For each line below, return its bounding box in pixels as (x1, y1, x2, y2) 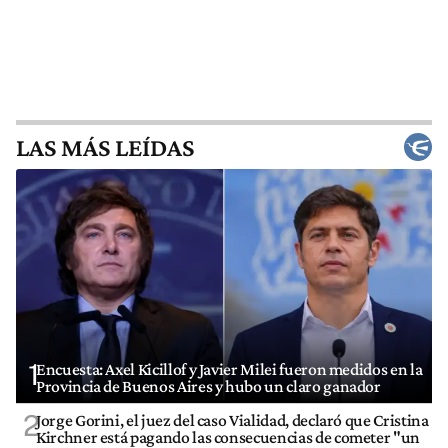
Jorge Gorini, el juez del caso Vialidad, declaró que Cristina (36, 410, 429, 430)
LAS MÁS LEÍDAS (16, 132, 194, 162)
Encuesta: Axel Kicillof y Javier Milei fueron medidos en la (36, 359, 423, 379)
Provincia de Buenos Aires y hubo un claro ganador (36, 376, 381, 396)
